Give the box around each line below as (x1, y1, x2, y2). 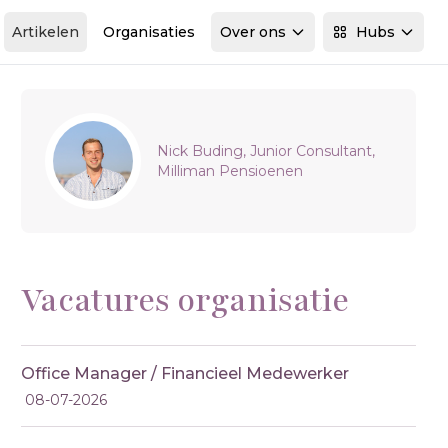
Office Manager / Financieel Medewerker (21, 364, 350, 383)
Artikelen (12, 23, 79, 41)
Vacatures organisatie (21, 279, 350, 322)
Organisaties (103, 23, 195, 41)
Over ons (220, 23, 286, 41)
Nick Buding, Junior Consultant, (157, 142, 376, 160)
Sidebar (44, 114, 106, 133)
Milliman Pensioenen (157, 162, 304, 180)
